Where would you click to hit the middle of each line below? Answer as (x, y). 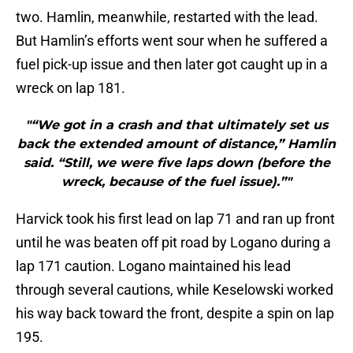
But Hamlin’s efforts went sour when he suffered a (172, 41)
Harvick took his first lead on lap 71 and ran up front (175, 219)
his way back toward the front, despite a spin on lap (175, 314)
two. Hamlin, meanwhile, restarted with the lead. (167, 17)
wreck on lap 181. (71, 88)
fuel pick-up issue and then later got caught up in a (172, 65)
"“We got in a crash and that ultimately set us (176, 125)
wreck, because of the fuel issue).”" (176, 182)
